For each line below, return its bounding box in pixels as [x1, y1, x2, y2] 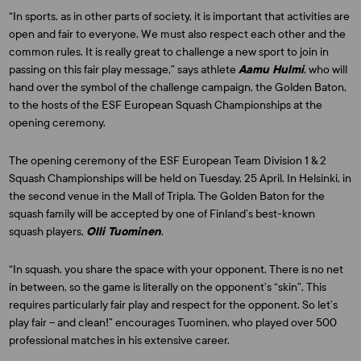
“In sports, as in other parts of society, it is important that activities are [9, 10, 351, 23]
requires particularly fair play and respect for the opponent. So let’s [9, 298, 338, 312]
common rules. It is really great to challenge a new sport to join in [9, 45, 330, 59]
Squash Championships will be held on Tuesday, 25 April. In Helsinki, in [9, 172, 352, 185]
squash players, [9, 225, 87, 239]
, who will [304, 63, 348, 77]
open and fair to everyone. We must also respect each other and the [9, 27, 346, 41]
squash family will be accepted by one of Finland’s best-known [9, 207, 316, 221]
